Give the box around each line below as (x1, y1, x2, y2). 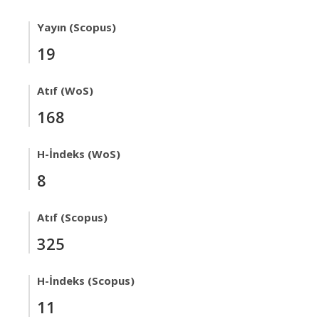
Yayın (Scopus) (37, 20, 116, 34)
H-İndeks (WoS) (37, 147, 120, 161)
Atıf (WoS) (37, 83, 93, 98)
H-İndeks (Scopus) (37, 273, 135, 288)
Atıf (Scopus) (37, 210, 108, 224)
